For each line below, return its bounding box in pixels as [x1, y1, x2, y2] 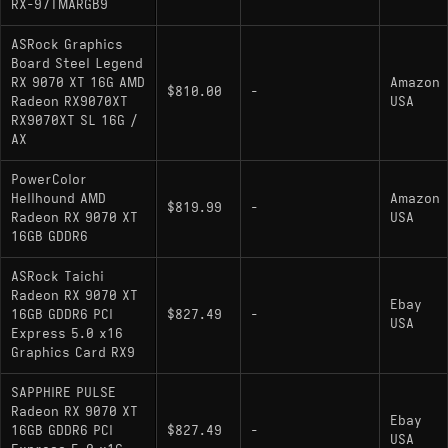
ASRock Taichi [11, 268, 104, 285]
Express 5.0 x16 [11, 325, 123, 342]
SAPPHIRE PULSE [11, 384, 116, 401]
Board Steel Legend [11, 55, 143, 72]
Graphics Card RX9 [11, 344, 135, 361]
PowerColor [11, 171, 87, 188]
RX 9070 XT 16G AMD [11, 74, 145, 91]
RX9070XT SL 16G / [11, 112, 138, 129]
